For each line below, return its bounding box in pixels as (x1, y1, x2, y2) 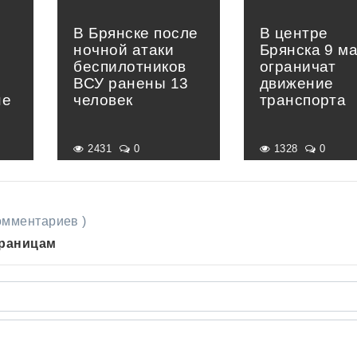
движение (259, 74, 334, 92)
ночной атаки (73, 41, 175, 58)
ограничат (259, 57, 336, 75)
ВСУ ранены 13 (73, 74, 189, 92)
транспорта (259, 91, 347, 108)
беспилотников (73, 57, 186, 75)
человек (73, 91, 133, 108)
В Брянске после (73, 24, 198, 41)
